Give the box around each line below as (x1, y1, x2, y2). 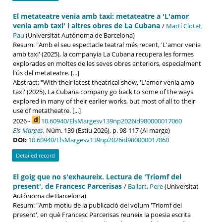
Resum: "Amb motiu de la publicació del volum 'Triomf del (13, 200, 182, 210)
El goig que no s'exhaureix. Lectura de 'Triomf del (13, 171, 181, 181)
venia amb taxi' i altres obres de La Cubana (13, 20, 162, 30)
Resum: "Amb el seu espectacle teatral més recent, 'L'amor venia (13, 40, 201, 49)
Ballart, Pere (128, 181, 163, 191)
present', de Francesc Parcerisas (13, 181, 124, 191)
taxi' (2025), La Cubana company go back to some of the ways (13, 87, 193, 96)
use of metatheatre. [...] (13, 106, 81, 115)
